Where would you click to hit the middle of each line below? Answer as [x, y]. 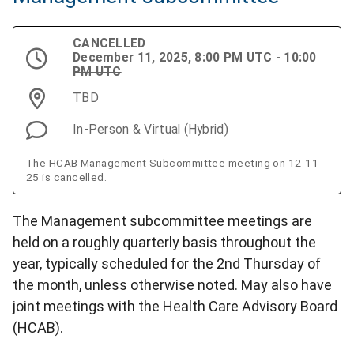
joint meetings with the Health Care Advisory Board [175, 307]
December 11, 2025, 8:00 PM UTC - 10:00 [195, 58]
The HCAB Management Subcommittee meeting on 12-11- [174, 163]
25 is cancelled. [67, 177]
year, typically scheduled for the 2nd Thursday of [167, 264]
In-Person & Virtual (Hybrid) [151, 130]
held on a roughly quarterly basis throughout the [164, 243]
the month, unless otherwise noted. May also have [172, 285]
